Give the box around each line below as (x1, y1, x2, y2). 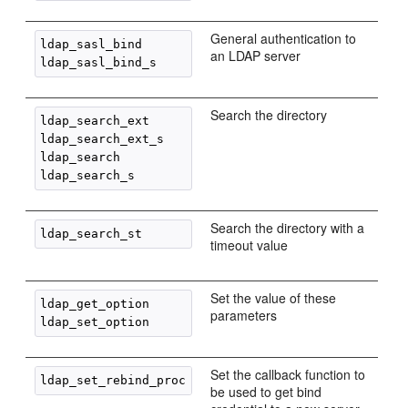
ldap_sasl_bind (40, 37, 143, 51)
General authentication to (210, 29, 357, 47)
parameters (210, 306, 278, 324)
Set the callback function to (210, 365, 366, 383)
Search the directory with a (210, 219, 365, 237)
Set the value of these (210, 289, 337, 307)
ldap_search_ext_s (40, 132, 165, 146)
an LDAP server (210, 46, 301, 65)
